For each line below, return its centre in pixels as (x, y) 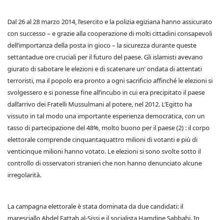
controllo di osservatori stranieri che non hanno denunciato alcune (105, 163)
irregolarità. (24, 175)
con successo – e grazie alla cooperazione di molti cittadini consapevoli (110, 33)
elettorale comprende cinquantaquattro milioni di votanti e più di (102, 139)
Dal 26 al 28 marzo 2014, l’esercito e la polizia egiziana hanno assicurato (110, 22)
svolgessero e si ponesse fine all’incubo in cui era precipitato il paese (106, 92)
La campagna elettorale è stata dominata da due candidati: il (95, 206)
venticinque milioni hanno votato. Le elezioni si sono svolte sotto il (104, 151)
